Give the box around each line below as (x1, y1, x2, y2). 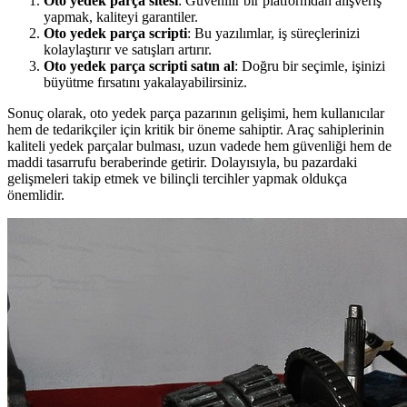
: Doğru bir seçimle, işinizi (234, 57, 385, 74)
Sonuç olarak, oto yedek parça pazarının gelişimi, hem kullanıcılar (7, 104, 384, 121)
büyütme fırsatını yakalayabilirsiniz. (44, 74, 247, 90)
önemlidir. (7, 186, 65, 203)
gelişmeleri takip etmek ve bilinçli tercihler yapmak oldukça (7, 170, 347, 186)
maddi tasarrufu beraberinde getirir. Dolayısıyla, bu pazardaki (7, 154, 357, 170)
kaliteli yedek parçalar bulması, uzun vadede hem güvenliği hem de (7, 137, 392, 154)
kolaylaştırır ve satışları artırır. (44, 41, 212, 57)
